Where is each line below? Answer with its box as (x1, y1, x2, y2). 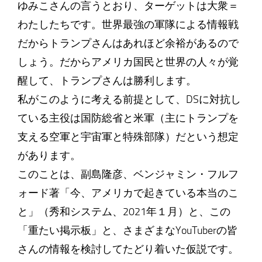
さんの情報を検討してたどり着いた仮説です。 (17, 243, 239, 256)
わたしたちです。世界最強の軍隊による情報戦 (17, 18, 239, 31)
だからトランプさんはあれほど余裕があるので (17, 37, 239, 50)
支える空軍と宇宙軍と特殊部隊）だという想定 (17, 130, 239, 143)
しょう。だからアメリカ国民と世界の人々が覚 (17, 56, 239, 68)
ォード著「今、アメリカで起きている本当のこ (17, 187, 239, 199)
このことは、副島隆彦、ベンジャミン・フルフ (17, 168, 239, 181)
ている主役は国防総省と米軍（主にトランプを (17, 112, 239, 125)
